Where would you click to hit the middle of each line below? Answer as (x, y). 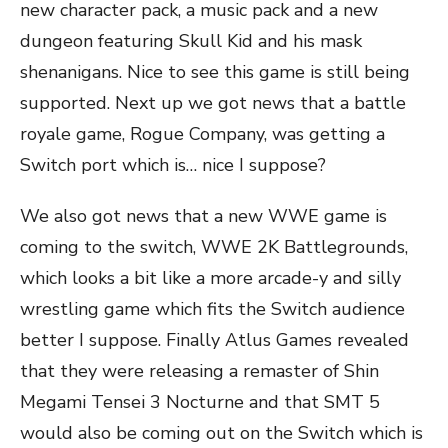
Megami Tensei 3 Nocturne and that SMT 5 (200, 402)
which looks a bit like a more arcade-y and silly (210, 278)
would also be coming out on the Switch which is (221, 433)
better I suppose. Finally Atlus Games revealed (214, 340)
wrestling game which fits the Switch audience (212, 309)
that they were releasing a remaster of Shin (199, 371)
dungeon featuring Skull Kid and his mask (191, 41)
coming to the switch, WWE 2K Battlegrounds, (214, 247)
